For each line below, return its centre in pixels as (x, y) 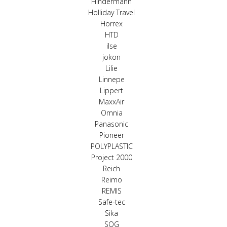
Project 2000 (111, 157)
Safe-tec (111, 202)
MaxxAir (111, 102)
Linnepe (111, 79)
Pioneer (111, 135)
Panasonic (111, 124)
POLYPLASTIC (111, 146)
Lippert (111, 90)
